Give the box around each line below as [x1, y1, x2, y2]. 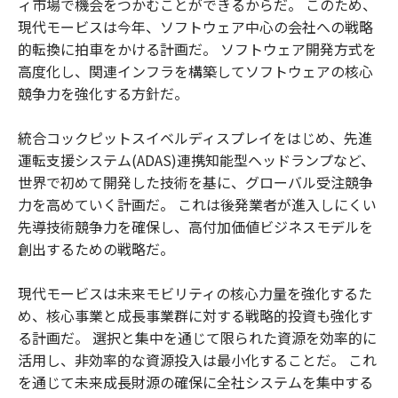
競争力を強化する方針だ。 [18, 82, 188, 104]
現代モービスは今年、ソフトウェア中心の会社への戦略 [18, 15, 373, 37]
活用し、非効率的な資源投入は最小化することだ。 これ [18, 348, 377, 370]
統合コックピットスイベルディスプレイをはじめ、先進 [18, 126, 372, 148]
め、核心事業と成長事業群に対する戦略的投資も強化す [18, 304, 373, 326]
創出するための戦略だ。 [18, 237, 174, 259]
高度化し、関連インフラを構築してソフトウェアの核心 [18, 60, 373, 82]
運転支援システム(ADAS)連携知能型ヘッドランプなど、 [18, 148, 375, 171]
